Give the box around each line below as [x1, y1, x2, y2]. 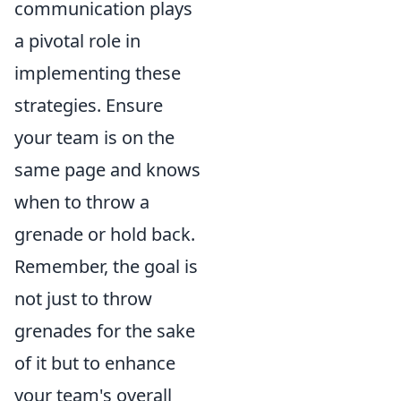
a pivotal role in [14, 29, 141, 53]
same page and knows [14, 158, 200, 182]
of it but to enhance [14, 351, 175, 375]
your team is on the [14, 125, 175, 149]
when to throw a [14, 190, 149, 214]
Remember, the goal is [14, 254, 198, 278]
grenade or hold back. [14, 222, 195, 246]
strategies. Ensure [14, 93, 163, 117]
